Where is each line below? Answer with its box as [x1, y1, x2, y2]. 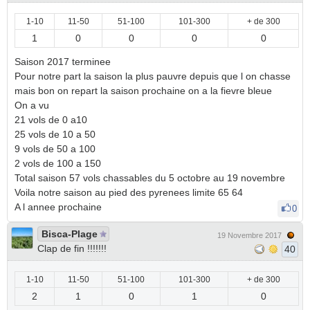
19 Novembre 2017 [217, 231, 282, 239]
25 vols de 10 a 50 [15, 129, 95, 140]
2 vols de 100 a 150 [15, 158, 101, 169]
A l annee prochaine [15, 201, 104, 212]
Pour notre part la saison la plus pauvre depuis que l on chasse [15, 71, 291, 82]
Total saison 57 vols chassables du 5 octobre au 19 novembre [15, 172, 285, 183]
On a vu [15, 100, 49, 111]
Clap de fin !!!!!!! [37, 243, 107, 254]
